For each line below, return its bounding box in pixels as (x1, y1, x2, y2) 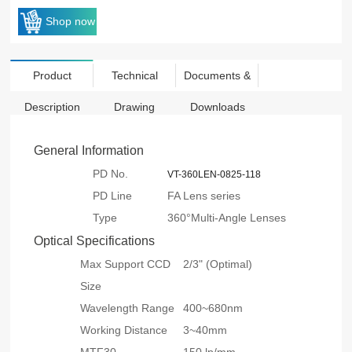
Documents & (184, 69, 251, 82)
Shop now (45, 15, 95, 28)
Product (32, 69, 71, 82)
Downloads (189, 101, 245, 114)
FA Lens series (167, 189, 241, 203)
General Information (34, 144, 145, 158)
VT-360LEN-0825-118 (167, 169, 262, 181)
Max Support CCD (80, 258, 171, 271)
